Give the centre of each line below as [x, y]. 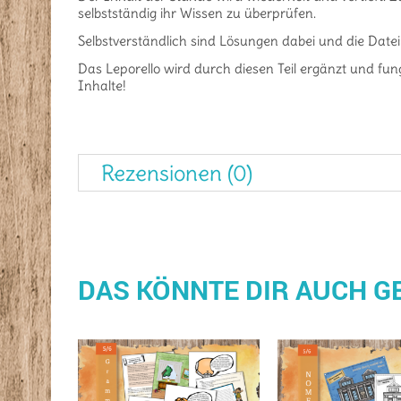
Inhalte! [102, 86]
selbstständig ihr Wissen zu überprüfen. [197, 13]
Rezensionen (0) [177, 173]
